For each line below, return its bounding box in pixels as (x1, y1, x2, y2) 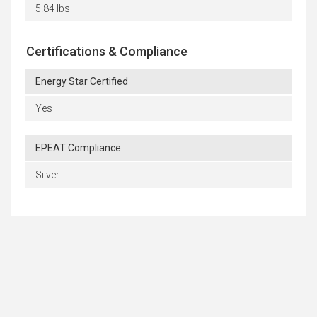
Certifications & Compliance (26, 43, 188, 59)
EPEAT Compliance (35, 142, 121, 154)
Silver (35, 168, 59, 180)
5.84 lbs (35, 2, 70, 14)
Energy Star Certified (35, 75, 128, 87)
